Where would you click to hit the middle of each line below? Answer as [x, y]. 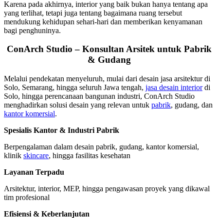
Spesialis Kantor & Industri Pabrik [62, 130]
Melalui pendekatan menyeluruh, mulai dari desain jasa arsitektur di [107, 79]
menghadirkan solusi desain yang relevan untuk [78, 105]
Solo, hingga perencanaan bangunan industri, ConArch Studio [99, 96]
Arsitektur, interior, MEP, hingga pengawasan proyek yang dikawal [107, 189]
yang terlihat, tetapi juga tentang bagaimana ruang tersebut [93, 13]
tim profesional [27, 198]
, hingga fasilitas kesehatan [90, 156]
